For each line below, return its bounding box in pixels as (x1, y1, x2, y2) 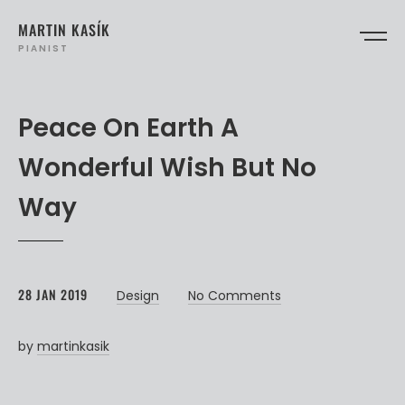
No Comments (188, 287, 281, 305)
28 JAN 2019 (18, 285, 88, 304)
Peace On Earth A (18, 110, 239, 146)
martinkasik (37, 337, 109, 355)
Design (117, 287, 159, 305)
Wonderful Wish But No (18, 150, 316, 185)
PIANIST (18, 42, 69, 55)
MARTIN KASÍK (18, 19, 110, 41)
